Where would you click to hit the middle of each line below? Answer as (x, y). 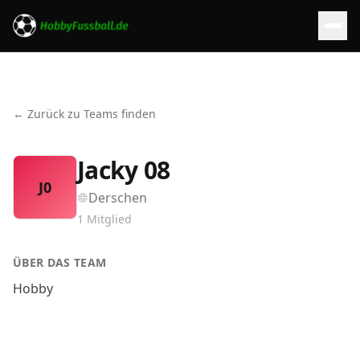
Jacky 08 (123, 170)
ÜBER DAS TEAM (60, 262)
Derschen (118, 198)
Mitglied (109, 219)
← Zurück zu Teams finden (84, 114)
